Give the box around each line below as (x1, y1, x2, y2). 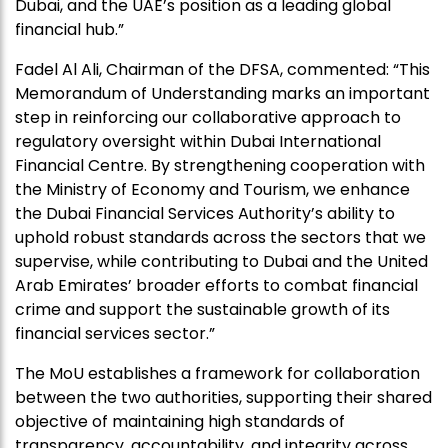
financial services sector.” (15, 322, 215, 346)
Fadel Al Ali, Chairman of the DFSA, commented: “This (15, 58, 430, 82)
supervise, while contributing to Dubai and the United (15, 250, 428, 274)
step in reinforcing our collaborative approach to (15, 106, 401, 130)
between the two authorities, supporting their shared (15, 386, 432, 410)
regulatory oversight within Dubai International (15, 130, 381, 154)
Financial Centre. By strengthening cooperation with (15, 154, 425, 178)
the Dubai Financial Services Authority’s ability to (15, 202, 395, 226)
